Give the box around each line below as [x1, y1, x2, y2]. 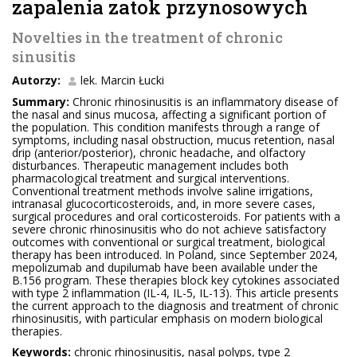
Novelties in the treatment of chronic [12, 28, 283, 47]
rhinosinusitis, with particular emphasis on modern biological [12, 311, 323, 326]
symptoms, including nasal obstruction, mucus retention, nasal [12, 132, 335, 147]
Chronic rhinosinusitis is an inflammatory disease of [69, 94, 338, 109]
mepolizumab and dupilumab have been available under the [12, 260, 318, 275]
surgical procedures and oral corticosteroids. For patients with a [12, 209, 340, 224]
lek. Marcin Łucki [80, 73, 164, 88]
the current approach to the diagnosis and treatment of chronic [12, 298, 339, 313]
